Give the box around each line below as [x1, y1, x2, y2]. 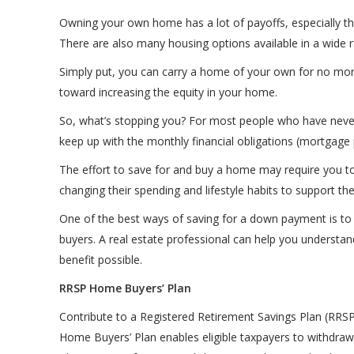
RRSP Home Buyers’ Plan [58, 281, 191, 296]
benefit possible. [58, 252, 142, 268]
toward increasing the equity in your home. [58, 85, 277, 100]
